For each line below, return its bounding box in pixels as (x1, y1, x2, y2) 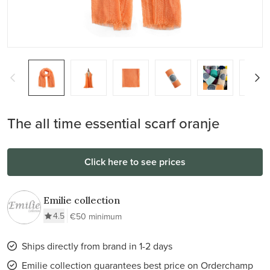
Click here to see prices (84, 155, 186, 169)
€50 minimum (70, 210, 122, 222)
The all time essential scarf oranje (7, 113, 219, 133)
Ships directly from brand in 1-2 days (22, 239, 172, 253)
